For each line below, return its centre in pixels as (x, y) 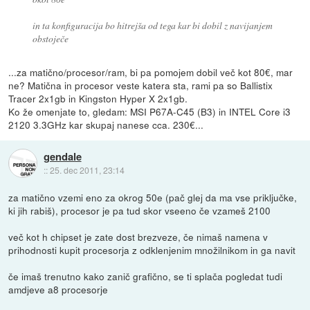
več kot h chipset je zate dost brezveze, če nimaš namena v (138, 237)
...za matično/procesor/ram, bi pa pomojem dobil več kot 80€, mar (151, 72)
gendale (62, 156)
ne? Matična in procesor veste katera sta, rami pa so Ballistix (141, 85)
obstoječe (50, 39)
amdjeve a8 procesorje (58, 290)
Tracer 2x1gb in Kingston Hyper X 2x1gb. (98, 99)
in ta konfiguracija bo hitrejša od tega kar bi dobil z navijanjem (152, 26)
